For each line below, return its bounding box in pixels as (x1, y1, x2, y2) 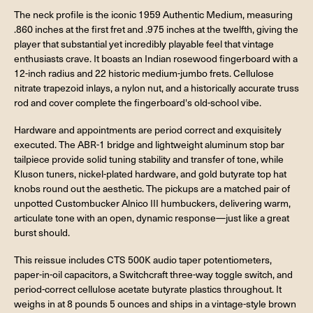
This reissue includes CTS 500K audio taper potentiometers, (14, 252, 272, 266)
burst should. (14, 225, 70, 239)
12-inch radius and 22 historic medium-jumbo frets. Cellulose (14, 66, 274, 80)
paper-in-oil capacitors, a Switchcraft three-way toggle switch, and (14, 267, 293, 281)
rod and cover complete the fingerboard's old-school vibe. (14, 96, 261, 110)
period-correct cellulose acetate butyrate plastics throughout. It (14, 282, 282, 296)
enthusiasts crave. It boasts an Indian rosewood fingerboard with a (14, 52, 298, 66)
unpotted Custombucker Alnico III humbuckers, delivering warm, (14, 196, 291, 210)
